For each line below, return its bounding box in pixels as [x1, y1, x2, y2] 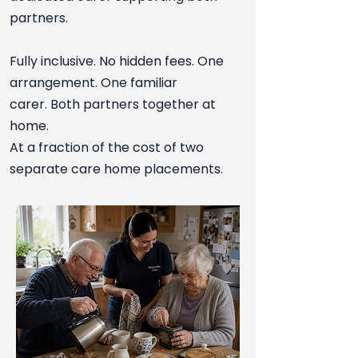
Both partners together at [50, 95, 216, 113]
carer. [10, 95, 50, 113]
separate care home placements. [10, 160, 223, 178]
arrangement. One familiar [10, 74, 177, 92]
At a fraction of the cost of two [10, 138, 204, 157]
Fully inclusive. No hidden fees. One [10, 52, 224, 70]
